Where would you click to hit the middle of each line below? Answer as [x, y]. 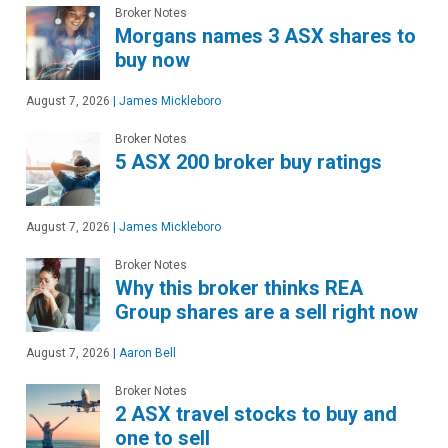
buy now [152, 59]
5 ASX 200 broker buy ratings [248, 161]
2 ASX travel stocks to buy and [256, 413]
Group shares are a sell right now [266, 311]
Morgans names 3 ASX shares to [265, 35]
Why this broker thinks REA [239, 287]
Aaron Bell [146, 352]
